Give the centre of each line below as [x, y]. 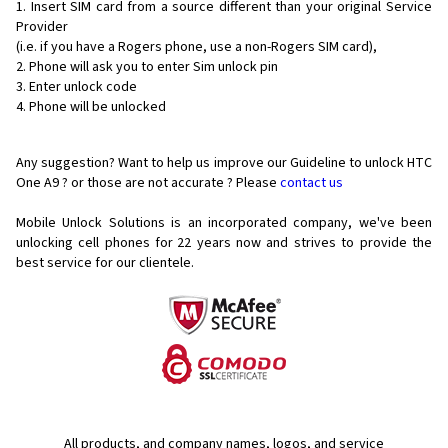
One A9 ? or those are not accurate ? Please [148, 183]
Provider [42, 27]
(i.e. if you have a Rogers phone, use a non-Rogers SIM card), [196, 47]
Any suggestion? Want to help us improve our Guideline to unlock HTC [224, 163]
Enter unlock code [83, 87]
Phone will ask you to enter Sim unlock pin [153, 67]
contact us [311, 183]
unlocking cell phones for [95, 243]
